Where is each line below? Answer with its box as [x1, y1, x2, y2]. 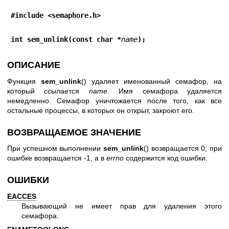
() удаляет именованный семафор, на [81, 77, 222, 85]
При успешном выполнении [7, 144, 103, 152]
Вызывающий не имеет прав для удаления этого [21, 201, 222, 210]
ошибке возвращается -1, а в [7, 154, 106, 162]
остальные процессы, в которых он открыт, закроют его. [7, 106, 194, 114]
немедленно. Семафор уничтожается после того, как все [7, 96, 222, 105]
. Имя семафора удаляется [107, 86, 222, 95]
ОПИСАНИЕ [7, 60, 60, 70]
